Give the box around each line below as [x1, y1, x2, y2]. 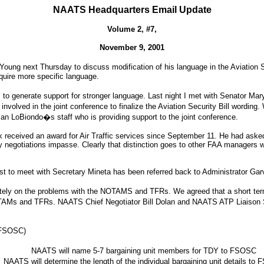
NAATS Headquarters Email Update [52, 5, 212, 15]
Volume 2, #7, [107, 25, 157, 34]
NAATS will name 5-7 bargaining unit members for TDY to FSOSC [31, 246, 256, 255]
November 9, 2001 [100, 43, 164, 52]
